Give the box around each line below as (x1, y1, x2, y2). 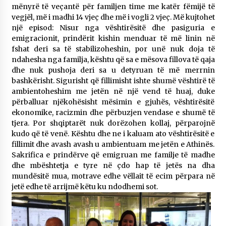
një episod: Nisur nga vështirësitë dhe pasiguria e (11, 23, 215, 33)
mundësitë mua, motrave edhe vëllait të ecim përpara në (11, 172, 215, 181)
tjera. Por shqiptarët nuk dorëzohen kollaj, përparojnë (11, 119, 215, 128)
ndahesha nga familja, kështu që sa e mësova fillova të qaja (11, 55, 215, 65)
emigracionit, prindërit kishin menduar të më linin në (11, 34, 215, 43)
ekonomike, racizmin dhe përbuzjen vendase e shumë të (11, 108, 215, 118)
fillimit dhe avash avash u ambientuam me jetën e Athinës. (11, 140, 215, 149)
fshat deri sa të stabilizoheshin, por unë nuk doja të (11, 44, 215, 54)
